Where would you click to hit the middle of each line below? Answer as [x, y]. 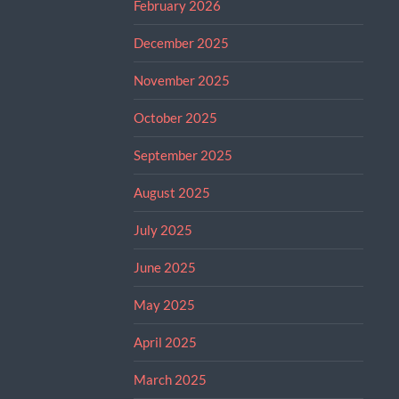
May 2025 [164, 304]
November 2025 [181, 80]
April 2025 [165, 342]
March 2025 [170, 379]
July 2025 [163, 229]
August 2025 [171, 192]
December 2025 [181, 42]
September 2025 [183, 155]
